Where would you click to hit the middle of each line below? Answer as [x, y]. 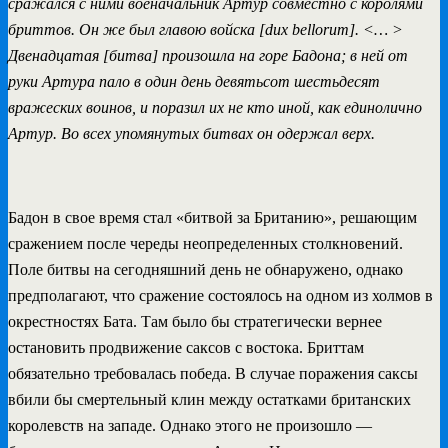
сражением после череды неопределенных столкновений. [205, 243]
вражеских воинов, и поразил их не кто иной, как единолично [215, 107]
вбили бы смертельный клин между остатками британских [209, 399]
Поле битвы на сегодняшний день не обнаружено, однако [205, 269]
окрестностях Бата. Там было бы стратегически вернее [195, 321]
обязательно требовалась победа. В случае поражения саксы [213, 373]
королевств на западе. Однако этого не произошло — [190, 425]
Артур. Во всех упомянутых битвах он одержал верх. [191, 133]
